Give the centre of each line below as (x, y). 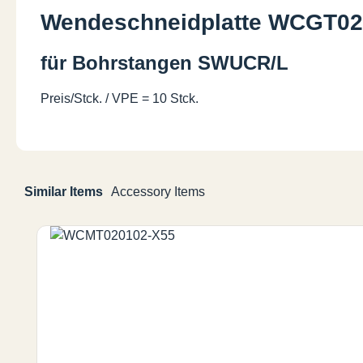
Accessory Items (158, 192)
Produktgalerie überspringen (97, 215)
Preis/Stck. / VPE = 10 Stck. (120, 99)
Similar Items (64, 192)
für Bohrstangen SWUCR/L (164, 63)
